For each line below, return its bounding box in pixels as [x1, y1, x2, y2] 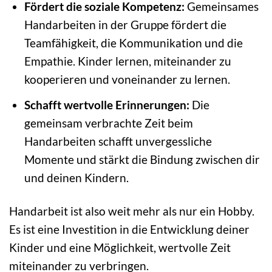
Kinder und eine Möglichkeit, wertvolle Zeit [9, 240, 231, 254]
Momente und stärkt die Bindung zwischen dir [24, 152, 260, 166]
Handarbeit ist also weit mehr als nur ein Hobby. [9, 203, 254, 218]
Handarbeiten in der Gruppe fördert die [24, 18, 226, 32]
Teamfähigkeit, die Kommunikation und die [24, 36, 243, 50]
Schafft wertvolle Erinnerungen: [24, 97, 189, 112]
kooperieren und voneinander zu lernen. [24, 72, 230, 87]
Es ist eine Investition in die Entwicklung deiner [9, 222, 250, 236]
